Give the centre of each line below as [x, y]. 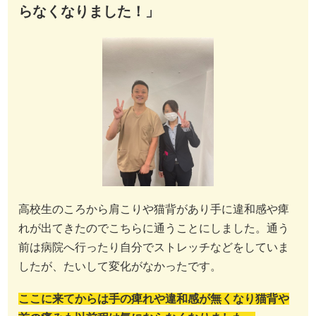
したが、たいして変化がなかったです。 [120, 266]
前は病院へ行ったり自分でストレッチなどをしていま [154, 247]
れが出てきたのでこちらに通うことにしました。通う [154, 228]
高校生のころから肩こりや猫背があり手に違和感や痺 [154, 209]
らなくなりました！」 [89, 12]
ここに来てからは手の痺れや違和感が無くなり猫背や [154, 299]
